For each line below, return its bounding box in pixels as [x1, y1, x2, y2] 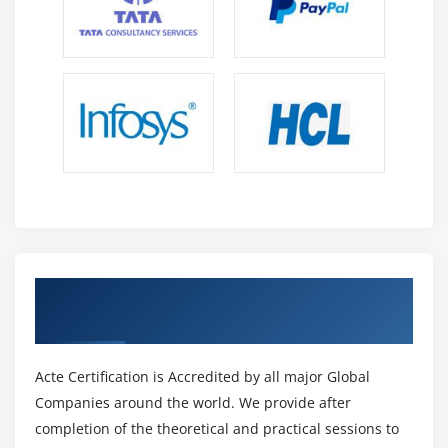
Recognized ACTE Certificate [35, 308, 277, 333]
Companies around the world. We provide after [35, 393, 351, 413]
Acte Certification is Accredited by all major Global [35, 367, 370, 387]
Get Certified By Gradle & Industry [35, 280, 331, 305]
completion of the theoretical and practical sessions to [35, 419, 399, 439]
